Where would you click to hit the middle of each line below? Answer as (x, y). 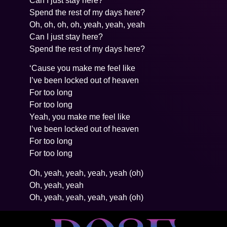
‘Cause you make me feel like (83, 68)
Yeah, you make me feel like (80, 117)
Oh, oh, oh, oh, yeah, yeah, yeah (87, 24)
